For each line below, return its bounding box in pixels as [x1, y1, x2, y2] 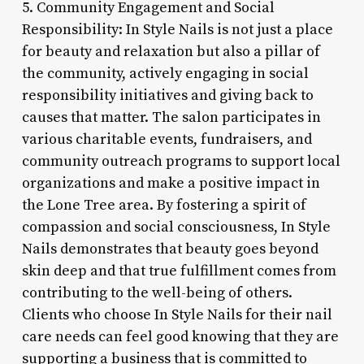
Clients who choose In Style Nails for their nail [21, 305, 332, 324]
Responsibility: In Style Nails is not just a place [21, 19, 333, 39]
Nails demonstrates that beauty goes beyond [21, 239, 318, 258]
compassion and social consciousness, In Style [21, 217, 331, 236]
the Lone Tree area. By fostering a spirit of [21, 195, 306, 214]
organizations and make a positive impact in [21, 173, 320, 193]
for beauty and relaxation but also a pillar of [21, 41, 320, 61]
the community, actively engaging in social [21, 63, 309, 83]
